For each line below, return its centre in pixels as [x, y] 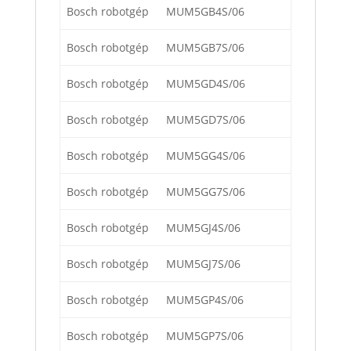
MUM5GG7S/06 [206, 192]
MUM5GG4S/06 [206, 156]
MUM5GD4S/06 [206, 84]
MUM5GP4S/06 [205, 300]
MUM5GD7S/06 [206, 120]
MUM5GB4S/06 [205, 12]
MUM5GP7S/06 [205, 336]
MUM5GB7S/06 [205, 48]
